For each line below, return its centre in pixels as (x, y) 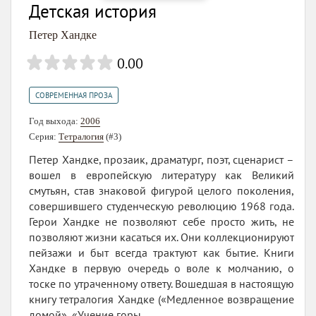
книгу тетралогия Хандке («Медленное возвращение (162, 299)
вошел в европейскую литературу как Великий (162, 175)
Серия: (44, 136)
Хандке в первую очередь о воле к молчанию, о (162, 268)
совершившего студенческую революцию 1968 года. (162, 206)
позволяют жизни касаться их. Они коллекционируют (162, 237)
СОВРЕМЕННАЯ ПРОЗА (74, 95)
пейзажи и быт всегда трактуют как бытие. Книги (162, 252)
